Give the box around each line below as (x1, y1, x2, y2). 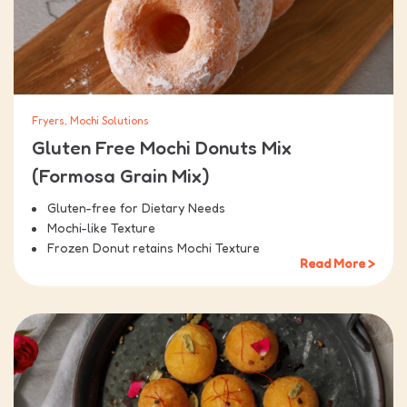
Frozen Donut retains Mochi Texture (47, 239, 260, 255)
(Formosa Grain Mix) (32, 164, 209, 187)
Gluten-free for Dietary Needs (47, 199, 225, 215)
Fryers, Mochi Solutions (32, 113, 149, 127)
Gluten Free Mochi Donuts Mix (32, 135, 292, 159)
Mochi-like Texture (47, 219, 155, 235)
